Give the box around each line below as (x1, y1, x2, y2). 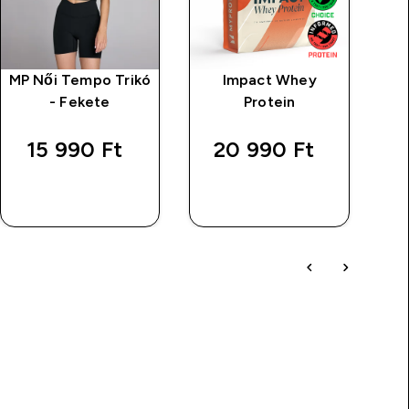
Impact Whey (222, 71, 317, 88)
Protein (243, 93, 296, 110)
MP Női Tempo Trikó (8, 71, 152, 88)
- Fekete (49, 93, 110, 110)
